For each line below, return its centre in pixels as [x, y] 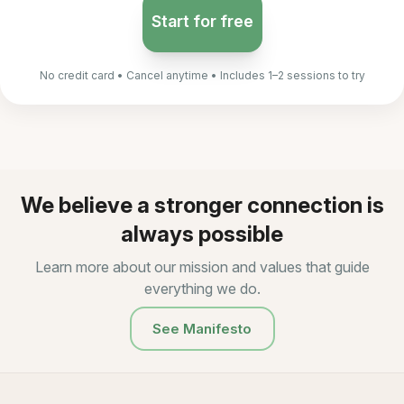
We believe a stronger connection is [202, 205]
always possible [202, 234]
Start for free [202, 21]
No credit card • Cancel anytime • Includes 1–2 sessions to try [202, 75]
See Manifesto [202, 328]
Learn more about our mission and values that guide [202, 267]
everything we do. [202, 289]
